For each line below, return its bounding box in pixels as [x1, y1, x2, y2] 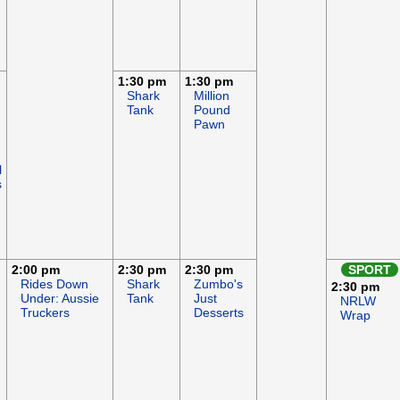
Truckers [21, 305, 70, 320]
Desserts [194, 305, 244, 320]
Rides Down [21, 277, 88, 291]
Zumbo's [194, 277, 243, 291]
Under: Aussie [21, 291, 99, 305]
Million [194, 88, 229, 103]
